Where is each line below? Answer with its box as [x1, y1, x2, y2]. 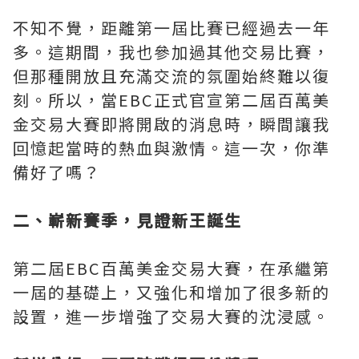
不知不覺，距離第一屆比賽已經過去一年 [13, 16, 330, 39]
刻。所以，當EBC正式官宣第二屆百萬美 [13, 88, 330, 111]
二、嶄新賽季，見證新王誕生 [13, 208, 248, 232]
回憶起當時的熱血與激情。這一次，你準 [13, 136, 330, 159]
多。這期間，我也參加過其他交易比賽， [13, 40, 330, 63]
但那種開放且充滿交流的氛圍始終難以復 [13, 64, 330, 87]
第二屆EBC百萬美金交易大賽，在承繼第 [13, 256, 330, 280]
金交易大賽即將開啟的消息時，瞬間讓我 [13, 112, 330, 135]
